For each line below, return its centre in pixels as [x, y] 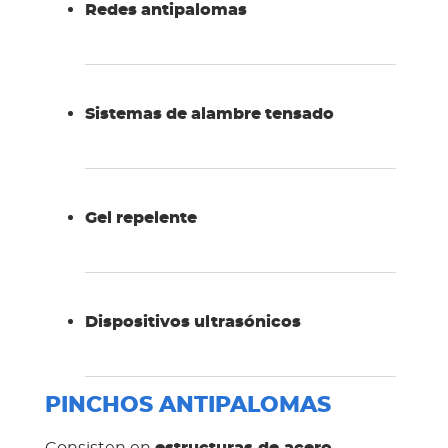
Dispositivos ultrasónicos [192, 322]
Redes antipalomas [165, 10]
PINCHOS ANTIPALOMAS [187, 406]
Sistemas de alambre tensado [209, 114]
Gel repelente [140, 218]
